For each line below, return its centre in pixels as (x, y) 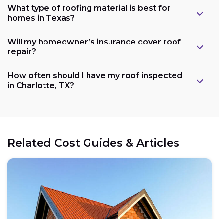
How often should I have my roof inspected (95, 76)
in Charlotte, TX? (41, 86)
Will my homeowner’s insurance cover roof (94, 42)
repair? (22, 52)
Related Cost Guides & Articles (93, 143)
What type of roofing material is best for (89, 8)
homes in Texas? (41, 18)
